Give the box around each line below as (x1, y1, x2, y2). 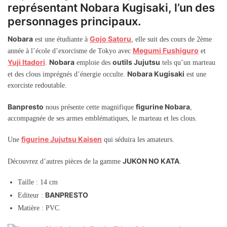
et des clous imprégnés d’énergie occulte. (8, 70, 127, 79)
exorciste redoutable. (8, 82, 67, 90)
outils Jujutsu (112, 58, 160, 67)
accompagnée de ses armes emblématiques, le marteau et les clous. (8, 114, 197, 122)
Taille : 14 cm (18, 178, 58, 186)
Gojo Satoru (90, 34, 131, 44)
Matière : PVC (18, 204, 59, 212)
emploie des (74, 59, 112, 67)
